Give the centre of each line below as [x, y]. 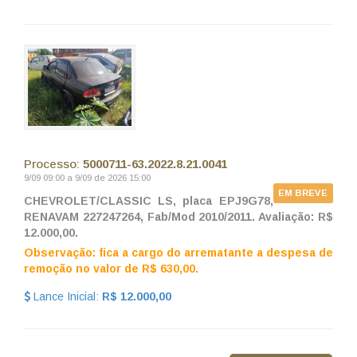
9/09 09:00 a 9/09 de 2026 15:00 [87, 178]
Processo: [53, 164]
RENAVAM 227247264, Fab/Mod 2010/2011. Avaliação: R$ [178, 217]
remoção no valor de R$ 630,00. [111, 269]
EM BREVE [303, 193]
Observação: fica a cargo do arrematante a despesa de [178, 253]
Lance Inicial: [66, 297]
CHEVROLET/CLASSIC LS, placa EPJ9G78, [149, 201]
